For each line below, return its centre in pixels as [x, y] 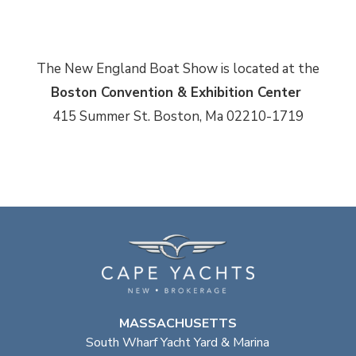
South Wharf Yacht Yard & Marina [178, 343]
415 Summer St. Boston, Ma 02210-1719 [178, 116]
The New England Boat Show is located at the [178, 68]
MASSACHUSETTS [178, 324]
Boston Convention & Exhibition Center [178, 92]
